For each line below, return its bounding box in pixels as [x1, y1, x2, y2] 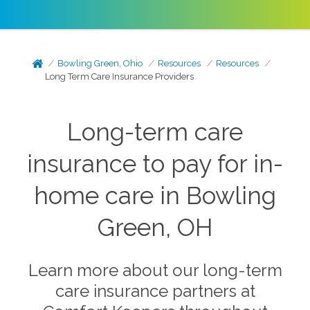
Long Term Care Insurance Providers [45, 71, 194, 82]
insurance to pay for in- [27, 149, 283, 178]
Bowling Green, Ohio [57, 58, 143, 69]
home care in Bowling [34, 181, 276, 210]
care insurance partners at [55, 280, 255, 301]
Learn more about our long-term [28, 259, 282, 280]
